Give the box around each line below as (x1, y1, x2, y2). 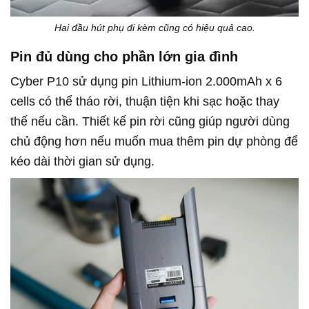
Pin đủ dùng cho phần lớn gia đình (10, 48, 238, 64)
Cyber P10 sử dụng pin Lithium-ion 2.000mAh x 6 (10, 74, 282, 88)
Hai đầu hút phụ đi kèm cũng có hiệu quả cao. (54, 21, 255, 33)
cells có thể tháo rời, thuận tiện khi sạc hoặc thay (10, 94, 279, 108)
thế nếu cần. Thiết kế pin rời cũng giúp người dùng (10, 114, 290, 128)
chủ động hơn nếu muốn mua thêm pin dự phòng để (10, 134, 298, 148)
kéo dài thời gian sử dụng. (10, 154, 154, 168)
